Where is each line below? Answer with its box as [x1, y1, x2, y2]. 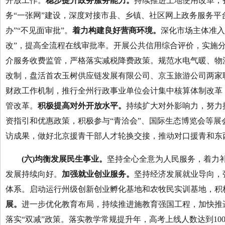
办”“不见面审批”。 [6, 26, 72, 35]
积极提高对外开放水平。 [38, 101, 126, 110]
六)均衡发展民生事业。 [24, 155, 107, 163]
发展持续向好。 [6, 170, 62, 178]
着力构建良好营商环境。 [72, 26, 161, 35]
